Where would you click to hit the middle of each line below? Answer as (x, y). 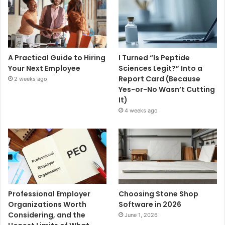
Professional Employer (49, 194)
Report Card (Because (160, 79)
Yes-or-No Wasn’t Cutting (167, 90)
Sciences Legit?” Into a (161, 69)
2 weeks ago (31, 79)
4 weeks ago (141, 111)
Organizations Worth (47, 205)
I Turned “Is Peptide (154, 58)
